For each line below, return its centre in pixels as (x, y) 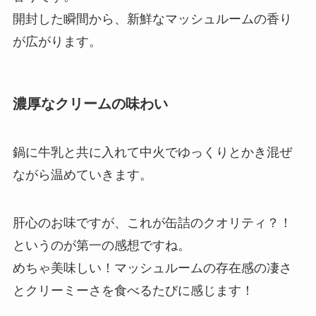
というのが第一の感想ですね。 (101, 246)
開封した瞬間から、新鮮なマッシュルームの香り (152, 19)
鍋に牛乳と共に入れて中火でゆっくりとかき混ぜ (152, 153)
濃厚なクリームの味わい (90, 104)
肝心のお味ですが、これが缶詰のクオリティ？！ (152, 223)
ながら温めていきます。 (82, 175)
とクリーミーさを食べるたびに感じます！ (133, 291)
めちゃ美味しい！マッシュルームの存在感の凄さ (152, 268)
